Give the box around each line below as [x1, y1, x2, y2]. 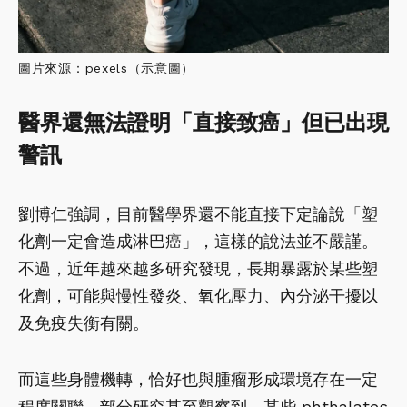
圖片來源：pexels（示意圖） [18, 61, 195, 76]
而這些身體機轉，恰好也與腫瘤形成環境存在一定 [18, 370, 378, 390]
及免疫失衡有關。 [18, 313, 149, 333]
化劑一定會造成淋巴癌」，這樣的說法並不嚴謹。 [18, 232, 378, 252]
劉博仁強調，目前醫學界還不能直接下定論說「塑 [18, 204, 378, 224]
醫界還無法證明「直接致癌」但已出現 [18, 110, 389, 136]
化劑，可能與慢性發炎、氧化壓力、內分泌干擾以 [18, 286, 378, 306]
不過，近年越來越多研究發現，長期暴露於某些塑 [18, 259, 378, 279]
